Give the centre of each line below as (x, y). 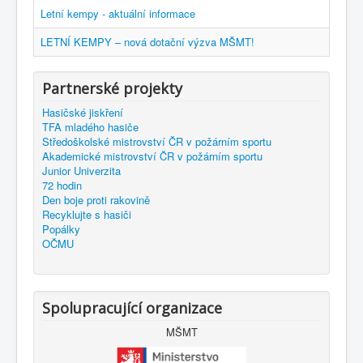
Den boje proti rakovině (96, 200)
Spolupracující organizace (132, 308)
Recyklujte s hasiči (87, 215)
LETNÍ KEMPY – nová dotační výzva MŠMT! (147, 42)
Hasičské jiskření (83, 113)
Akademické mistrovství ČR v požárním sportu (152, 156)
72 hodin (62, 186)
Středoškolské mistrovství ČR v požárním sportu (157, 142)
